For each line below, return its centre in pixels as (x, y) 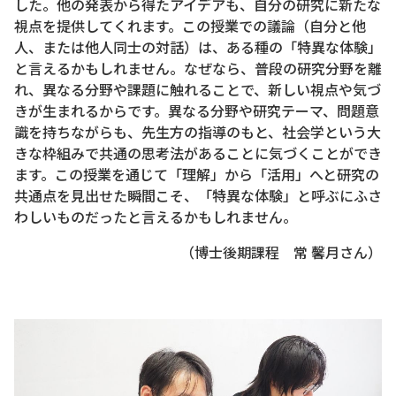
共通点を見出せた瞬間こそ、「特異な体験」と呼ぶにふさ (198, 195)
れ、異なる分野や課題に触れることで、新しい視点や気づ (198, 89)
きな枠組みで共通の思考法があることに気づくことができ (198, 152)
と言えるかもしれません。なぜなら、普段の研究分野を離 (198, 68)
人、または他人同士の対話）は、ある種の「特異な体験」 (198, 46)
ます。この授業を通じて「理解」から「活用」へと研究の (197, 174)
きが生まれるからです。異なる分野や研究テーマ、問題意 (197, 110)
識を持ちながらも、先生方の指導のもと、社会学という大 (198, 131)
